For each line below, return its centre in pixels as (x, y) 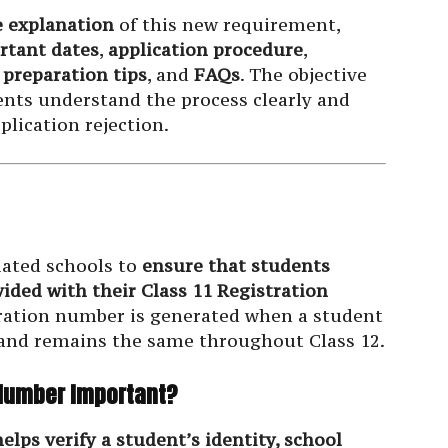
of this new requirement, (227, 25)
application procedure (205, 50)
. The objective (303, 75)
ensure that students (236, 266)
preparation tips (75, 75)
